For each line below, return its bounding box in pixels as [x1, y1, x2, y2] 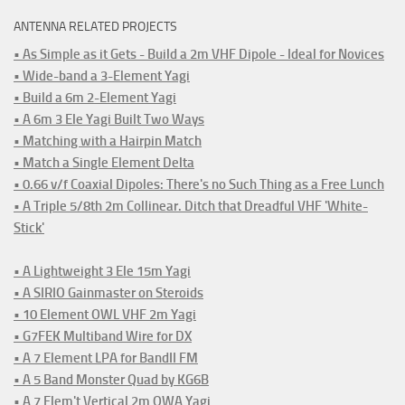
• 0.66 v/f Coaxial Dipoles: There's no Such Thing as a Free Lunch [14, 176, 384, 193]
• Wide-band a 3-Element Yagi [14, 68, 190, 85]
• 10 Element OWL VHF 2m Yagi [14, 306, 196, 324]
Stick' [14, 220, 44, 237]
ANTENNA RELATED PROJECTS [14, 19, 177, 35]
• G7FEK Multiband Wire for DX [14, 328, 192, 345]
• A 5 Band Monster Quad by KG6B [14, 372, 209, 389]
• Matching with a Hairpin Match [14, 133, 202, 150]
